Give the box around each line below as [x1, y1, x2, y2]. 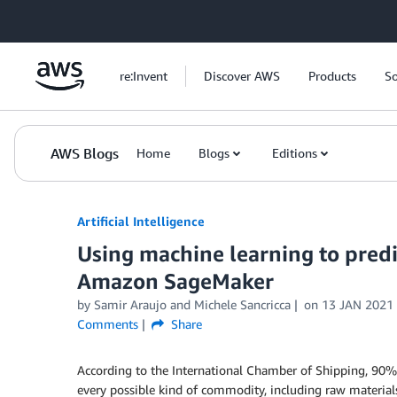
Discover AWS [204, 68, 280, 83]
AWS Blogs [51, 144, 119, 162]
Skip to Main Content [8, 10, 126, 25]
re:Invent [120, 68, 167, 83]
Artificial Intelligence [77, 214, 205, 229]
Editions [272, 145, 317, 160]
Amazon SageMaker [77, 269, 274, 293]
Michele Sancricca [194, 297, 291, 312]
